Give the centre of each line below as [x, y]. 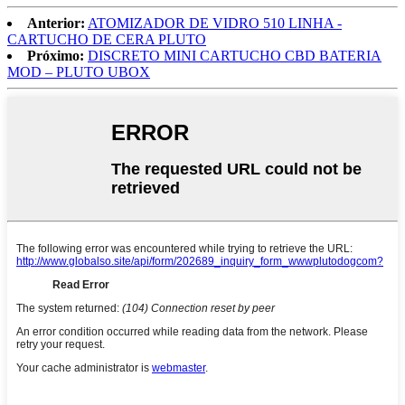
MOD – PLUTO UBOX [79, 71]
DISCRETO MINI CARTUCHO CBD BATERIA [235, 55]
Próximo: [56, 55]
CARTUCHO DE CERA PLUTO [107, 39]
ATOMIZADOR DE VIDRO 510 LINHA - [215, 23]
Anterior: [56, 23]
